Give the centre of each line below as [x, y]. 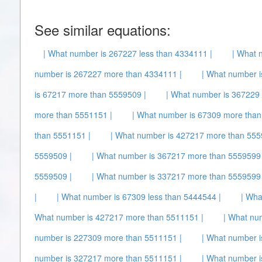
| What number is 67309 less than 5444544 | [139, 196]
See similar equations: [103, 30]
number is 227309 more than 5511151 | [108, 237]
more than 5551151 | [73, 115]
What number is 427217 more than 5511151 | [119, 217]
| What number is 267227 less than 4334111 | [128, 53]
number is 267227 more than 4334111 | [108, 74]
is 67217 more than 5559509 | [90, 94]
